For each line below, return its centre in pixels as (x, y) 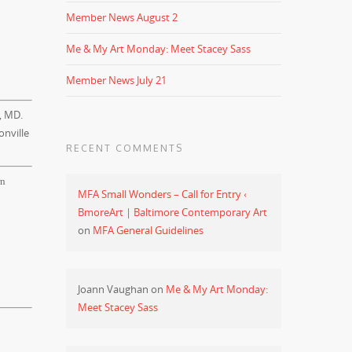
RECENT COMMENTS (125, 148)
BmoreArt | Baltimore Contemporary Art (173, 212)
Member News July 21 (117, 80)
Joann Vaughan (114, 289)
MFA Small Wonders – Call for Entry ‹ (163, 194)
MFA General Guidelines (148, 230)
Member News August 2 (122, 17)
